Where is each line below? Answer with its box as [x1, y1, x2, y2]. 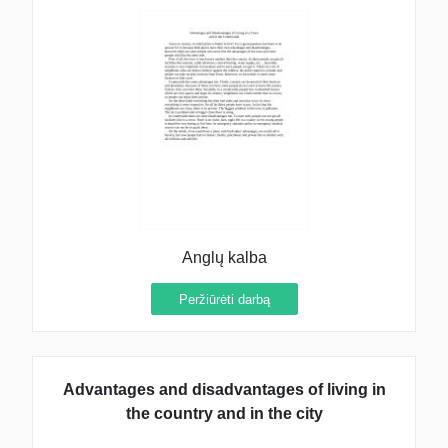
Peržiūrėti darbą [178, 291, 270, 307]
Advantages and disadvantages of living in [62, 380, 386, 398]
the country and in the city [125, 404, 323, 422]
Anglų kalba [181, 249, 267, 267]
